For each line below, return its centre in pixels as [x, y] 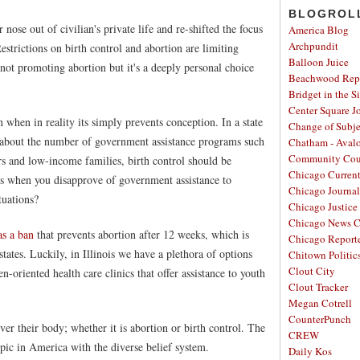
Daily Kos [310, 351]
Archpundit [313, 46]
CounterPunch [320, 319]
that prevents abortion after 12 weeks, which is [141, 234]
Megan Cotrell [320, 303]
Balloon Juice [319, 62]
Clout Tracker [318, 287]
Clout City [312, 271]
